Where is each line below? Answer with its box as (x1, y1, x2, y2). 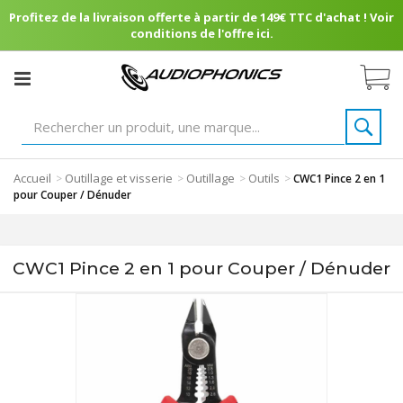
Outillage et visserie (65, 170, 173, 186)
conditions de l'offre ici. (130, 25, 273, 41)
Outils (248, 170, 280, 186)
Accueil (13, 170, 51, 186)
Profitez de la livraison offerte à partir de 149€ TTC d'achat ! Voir (9, 9, 394, 25)
